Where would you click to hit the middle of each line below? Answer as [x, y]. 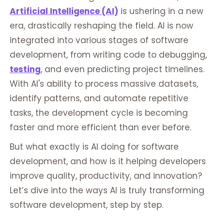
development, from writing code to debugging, [108, 55]
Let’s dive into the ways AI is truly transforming [107, 191]
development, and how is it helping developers [108, 162]
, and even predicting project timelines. [123, 70]
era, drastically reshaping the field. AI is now [101, 26]
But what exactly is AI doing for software [94, 147]
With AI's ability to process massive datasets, [104, 84]
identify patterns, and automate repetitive [99, 99]
